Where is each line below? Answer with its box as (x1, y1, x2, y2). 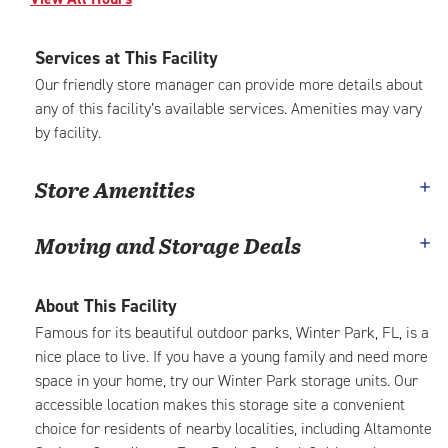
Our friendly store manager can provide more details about (35, 74, 423, 95)
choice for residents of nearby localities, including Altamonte (35, 418, 432, 439)
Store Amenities (35, 173, 195, 205)
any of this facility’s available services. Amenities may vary (35, 98, 422, 119)
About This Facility (35, 294, 177, 318)
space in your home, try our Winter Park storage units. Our (35, 370, 418, 391)
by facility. (35, 122, 101, 143)
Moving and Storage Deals (35, 229, 301, 261)
